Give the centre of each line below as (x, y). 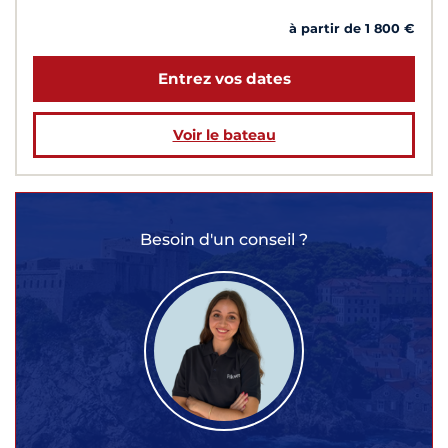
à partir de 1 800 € (352, 28)
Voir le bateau (224, 135)
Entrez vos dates (224, 79)
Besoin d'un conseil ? (224, 239)
